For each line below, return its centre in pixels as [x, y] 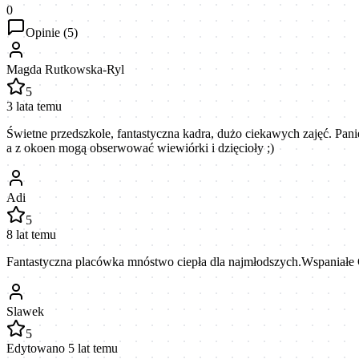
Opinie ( [46, 32]
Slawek [25, 311]
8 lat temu [31, 234]
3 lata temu [34, 106]
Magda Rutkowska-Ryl [65, 69]
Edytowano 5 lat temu [62, 348]
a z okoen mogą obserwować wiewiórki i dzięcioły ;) [140, 147]
